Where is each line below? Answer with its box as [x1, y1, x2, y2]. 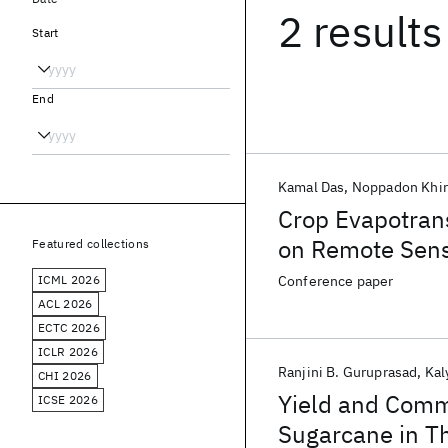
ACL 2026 [38, 296, 93, 311]
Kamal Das [278, 178, 345, 196]
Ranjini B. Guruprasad [278, 363, 418, 381]
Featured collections [32, 236, 150, 251]
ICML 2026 [38, 272, 100, 287]
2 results [278, 4, 443, 59]
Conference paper [278, 272, 394, 290]
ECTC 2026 [38, 320, 100, 335]
